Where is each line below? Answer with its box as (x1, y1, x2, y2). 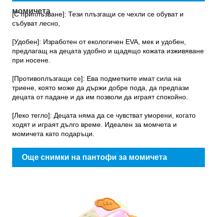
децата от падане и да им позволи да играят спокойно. (12, 93, 188, 101)
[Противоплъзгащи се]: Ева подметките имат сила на (12, 74, 181, 82)
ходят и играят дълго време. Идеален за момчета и (12, 120, 177, 128)
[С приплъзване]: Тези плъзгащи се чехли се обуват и (12, 10, 184, 18)
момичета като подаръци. (12, 129, 94, 138)
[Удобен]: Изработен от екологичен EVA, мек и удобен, (12, 37, 186, 46)
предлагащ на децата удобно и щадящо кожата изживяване (12, 46, 204, 55)
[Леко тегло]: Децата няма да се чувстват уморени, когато (12, 111, 196, 119)
